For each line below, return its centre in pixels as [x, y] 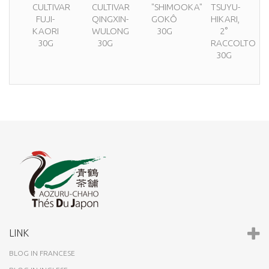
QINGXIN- [110, 19]
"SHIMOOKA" [177, 7]
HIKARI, [225, 19]
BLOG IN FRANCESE [42, 253]
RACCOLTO [233, 43]
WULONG [110, 31]
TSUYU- [225, 7]
